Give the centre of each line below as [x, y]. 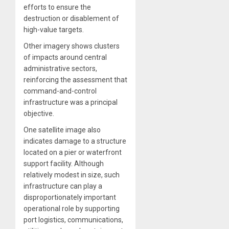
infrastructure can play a [63, 186]
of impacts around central [65, 58]
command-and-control [60, 91]
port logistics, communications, [73, 220]
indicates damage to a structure [75, 141]
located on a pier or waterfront [73, 153]
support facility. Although [64, 164]
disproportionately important [70, 198]
